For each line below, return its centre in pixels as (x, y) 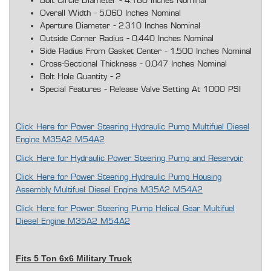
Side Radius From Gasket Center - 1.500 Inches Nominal (146, 52)
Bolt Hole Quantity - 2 (80, 77)
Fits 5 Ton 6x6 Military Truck (74, 259)
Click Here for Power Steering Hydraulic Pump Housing (119, 178)
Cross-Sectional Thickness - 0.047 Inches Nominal (133, 64)
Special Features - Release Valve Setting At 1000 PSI (140, 90)
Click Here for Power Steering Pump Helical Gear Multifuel (125, 209)
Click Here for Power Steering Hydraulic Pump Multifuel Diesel (132, 127)
